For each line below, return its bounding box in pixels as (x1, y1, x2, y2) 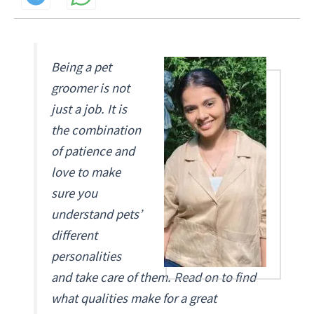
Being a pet (51, 58, 112, 75)
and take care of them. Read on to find (51, 268, 257, 285)
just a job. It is (51, 100, 128, 117)
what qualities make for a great (51, 289, 217, 306)
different (51, 226, 98, 243)
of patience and (51, 142, 135, 159)
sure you (51, 184, 98, 201)
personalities (51, 247, 122, 264)
